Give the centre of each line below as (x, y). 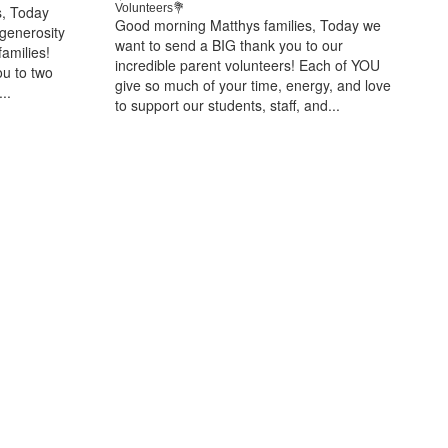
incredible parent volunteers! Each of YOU (247, 64)
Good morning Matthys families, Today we (247, 24)
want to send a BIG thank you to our (228, 44)
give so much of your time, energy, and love (252, 84)
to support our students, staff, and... (227, 104)
